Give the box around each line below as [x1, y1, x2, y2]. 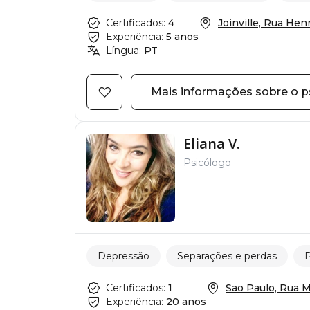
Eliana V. [183, 134, 240, 153]
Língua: [106, 44, 141, 57]
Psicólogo [183, 156, 231, 169]
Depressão [98, 249, 149, 262]
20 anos [166, 295, 206, 308]
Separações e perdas [177, 249, 277, 262]
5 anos [166, 30, 199, 43]
